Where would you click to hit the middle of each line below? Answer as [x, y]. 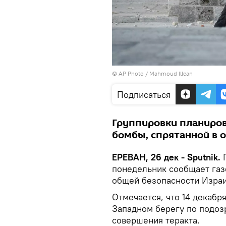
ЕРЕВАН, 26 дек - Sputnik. [166, 157]
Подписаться [144, 94]
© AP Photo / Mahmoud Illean [152, 73]
